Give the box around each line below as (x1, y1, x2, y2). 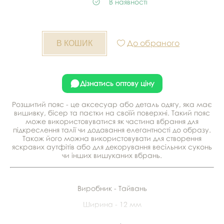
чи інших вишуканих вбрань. (62, 150, 162, 159)
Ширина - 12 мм (82, 199, 141, 208)
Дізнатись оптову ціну (79, 79, 154, 88)
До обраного (127, 37, 179, 48)
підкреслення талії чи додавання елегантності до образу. (13, 125, 211, 134)
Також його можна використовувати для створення (22, 133, 201, 142)
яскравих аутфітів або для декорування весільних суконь (12, 142, 212, 151)
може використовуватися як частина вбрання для (25, 116, 198, 125)
